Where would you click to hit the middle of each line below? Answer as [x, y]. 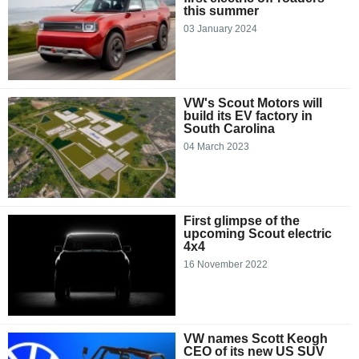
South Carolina [229, 129]
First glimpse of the [242, 221]
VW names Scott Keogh [256, 339]
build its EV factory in [248, 116]
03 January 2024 [220, 29]
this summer [221, 11]
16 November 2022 [226, 265]
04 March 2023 [216, 147]
